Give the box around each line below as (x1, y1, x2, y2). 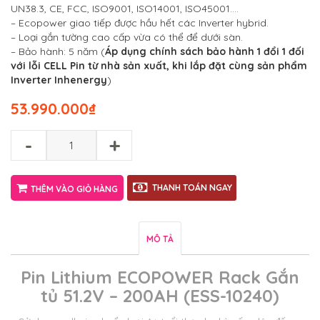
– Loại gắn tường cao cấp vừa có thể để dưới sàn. (11, 31, 243, 44)
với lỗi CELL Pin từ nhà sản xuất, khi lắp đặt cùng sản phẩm (11, 59, 307, 73)
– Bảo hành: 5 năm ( (11, 45, 105, 59)
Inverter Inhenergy (11, 74, 107, 87)
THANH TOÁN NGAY (152, 182, 232, 194)
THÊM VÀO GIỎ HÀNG (31, 184, 118, 195)
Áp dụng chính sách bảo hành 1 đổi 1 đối (105, 45, 304, 59)
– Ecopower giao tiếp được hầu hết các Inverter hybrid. (11, 16, 269, 30)
